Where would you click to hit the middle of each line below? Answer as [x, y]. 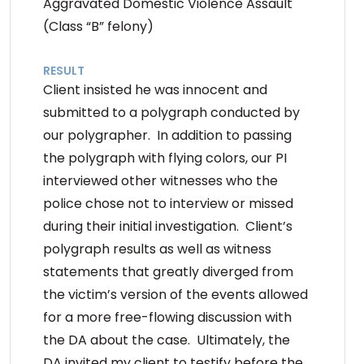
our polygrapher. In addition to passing [168, 135]
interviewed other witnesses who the [161, 180]
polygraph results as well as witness [158, 249]
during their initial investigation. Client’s [168, 226]
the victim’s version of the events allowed [176, 294]
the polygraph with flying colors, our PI [165, 158]
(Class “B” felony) [99, 26]
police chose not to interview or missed [169, 203]
